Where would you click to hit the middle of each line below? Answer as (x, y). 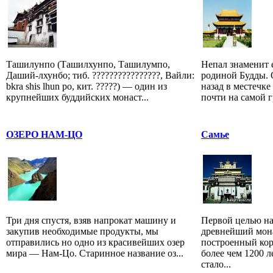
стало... (216, 264)
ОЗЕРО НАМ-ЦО (44, 134)
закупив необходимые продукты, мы (82, 231)
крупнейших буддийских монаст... (77, 97)
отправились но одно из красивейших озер (95, 242)
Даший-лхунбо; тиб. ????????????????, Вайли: (100, 75)
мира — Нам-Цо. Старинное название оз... (95, 253)
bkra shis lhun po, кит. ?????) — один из (87, 86)
